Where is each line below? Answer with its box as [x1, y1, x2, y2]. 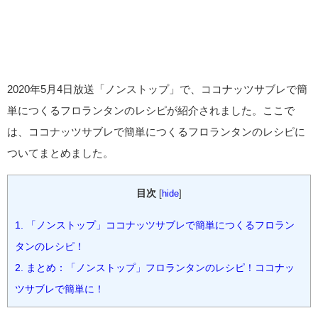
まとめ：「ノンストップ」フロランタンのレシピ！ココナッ [23, 263, 295, 273]
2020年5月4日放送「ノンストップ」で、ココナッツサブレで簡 [7, 83, 307, 94]
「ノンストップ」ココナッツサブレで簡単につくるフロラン [23, 220, 295, 231]
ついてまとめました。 [7, 147, 114, 158]
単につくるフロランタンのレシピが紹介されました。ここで [7, 104, 295, 116]
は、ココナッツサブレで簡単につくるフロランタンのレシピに [7, 126, 305, 137]
